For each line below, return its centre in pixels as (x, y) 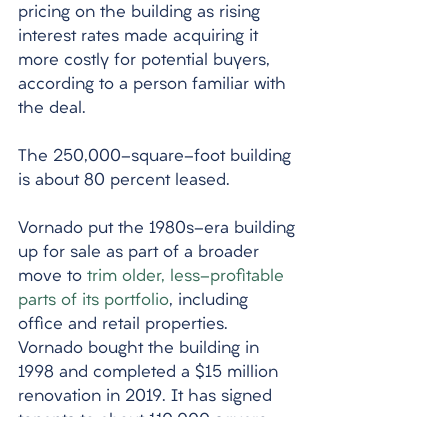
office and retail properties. (125, 325)
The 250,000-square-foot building (157, 157)
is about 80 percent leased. (126, 181)
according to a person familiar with (154, 85)
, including (211, 301)
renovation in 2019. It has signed (147, 397)
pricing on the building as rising (141, 13)
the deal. (54, 109)
